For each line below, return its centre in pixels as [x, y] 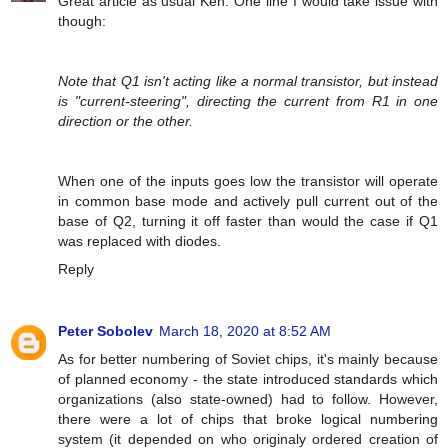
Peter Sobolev [105, 330]
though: [82, 20]
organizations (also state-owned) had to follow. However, [248, 398]
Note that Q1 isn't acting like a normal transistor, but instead [248, 80]
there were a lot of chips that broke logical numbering [248, 418]
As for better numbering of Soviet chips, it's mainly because [248, 358]
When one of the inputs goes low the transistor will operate [248, 180]
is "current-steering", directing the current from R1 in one [248, 100]
